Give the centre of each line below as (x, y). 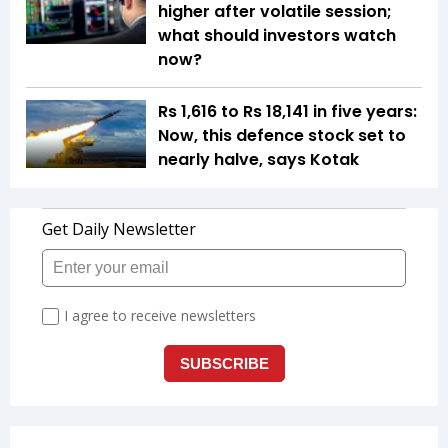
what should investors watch (277, 36)
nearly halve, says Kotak (258, 160)
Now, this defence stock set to (282, 136)
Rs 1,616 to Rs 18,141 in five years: (287, 112)
